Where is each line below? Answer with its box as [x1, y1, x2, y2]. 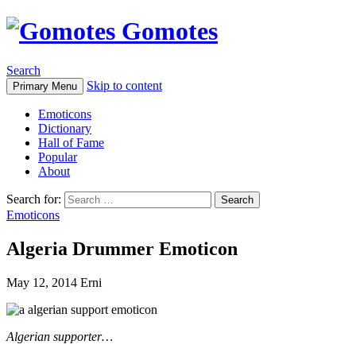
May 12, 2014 [6, 275, 77, 289]
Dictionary [38, 121, 91, 135]
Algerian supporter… [6, 329, 113, 343]
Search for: [6, 192, 61, 206]
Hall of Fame [38, 135, 104, 149]
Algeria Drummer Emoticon [6, 238, 238, 259]
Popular [38, 149, 77, 164]
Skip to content [87, 78, 162, 92]
